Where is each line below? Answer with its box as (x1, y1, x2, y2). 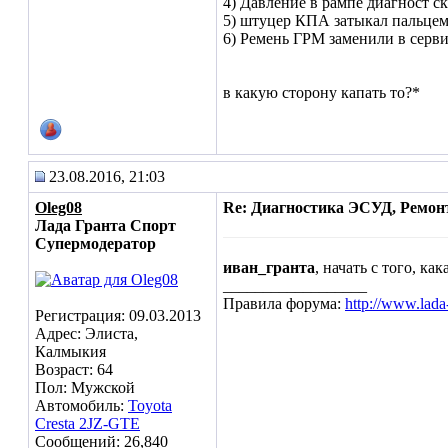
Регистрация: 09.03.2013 (35, 307, 201, 324)
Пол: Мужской (35, 379, 135, 396)
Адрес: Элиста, (35, 325, 138, 342)
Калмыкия (35, 343, 106, 360)
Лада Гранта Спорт (35, 217, 176, 234)
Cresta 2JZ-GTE (35, 415, 140, 432)
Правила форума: (223, 295, 345, 312)
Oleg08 (35, 199, 82, 216)
